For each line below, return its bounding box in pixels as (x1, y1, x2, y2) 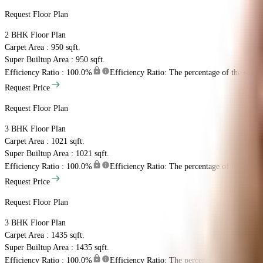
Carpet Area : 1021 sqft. (5, 137, 85, 146)
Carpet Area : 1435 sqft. (5, 231, 85, 240)
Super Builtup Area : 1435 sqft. (5, 243, 109, 252)
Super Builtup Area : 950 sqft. (5, 55, 105, 65)
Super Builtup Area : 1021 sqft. (5, 149, 109, 159)
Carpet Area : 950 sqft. (5, 43, 80, 52)
